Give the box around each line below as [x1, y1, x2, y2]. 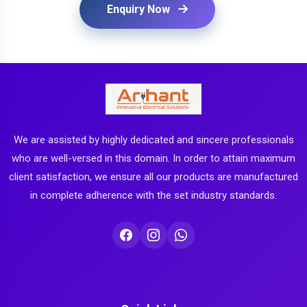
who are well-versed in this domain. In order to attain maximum [12, 152, 295, 164]
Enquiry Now [106, 3, 173, 16]
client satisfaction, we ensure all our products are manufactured [9, 171, 298, 183]
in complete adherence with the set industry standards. [30, 189, 277, 201]
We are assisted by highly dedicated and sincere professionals [13, 134, 294, 146]
